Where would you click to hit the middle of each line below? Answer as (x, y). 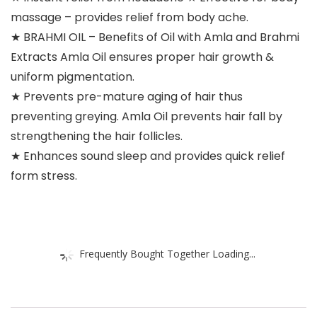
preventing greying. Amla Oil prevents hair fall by (146, 117)
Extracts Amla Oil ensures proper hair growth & (142, 57)
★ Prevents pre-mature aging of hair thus (127, 97)
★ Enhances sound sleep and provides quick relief (148, 156)
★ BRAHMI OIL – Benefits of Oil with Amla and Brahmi (155, 38)
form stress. (44, 176)
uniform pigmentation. (73, 77)
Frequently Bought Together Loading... (167, 253)
